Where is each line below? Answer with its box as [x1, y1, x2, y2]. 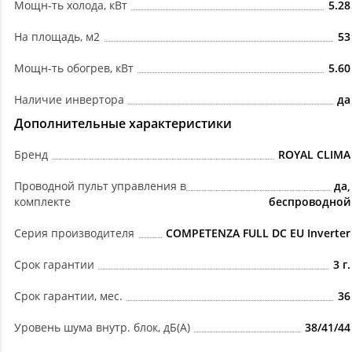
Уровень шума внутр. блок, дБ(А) [14, 320, 190, 335]
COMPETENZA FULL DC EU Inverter [166, 225, 350, 241]
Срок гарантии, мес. [14, 288, 123, 304]
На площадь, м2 [14, 29, 100, 45]
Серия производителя [14, 225, 134, 241]
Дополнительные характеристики [14, 115, 232, 133]
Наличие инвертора [14, 92, 124, 108]
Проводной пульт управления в [14, 178, 186, 194]
